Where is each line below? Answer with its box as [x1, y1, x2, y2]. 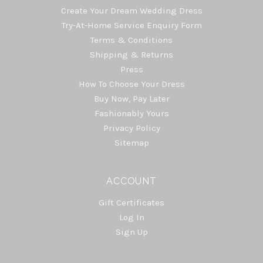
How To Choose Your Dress [78, 79, 185, 90]
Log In [119, 212, 144, 223]
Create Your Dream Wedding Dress [60, 5, 203, 16]
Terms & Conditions [90, 35, 173, 46]
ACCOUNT [106, 176, 157, 187]
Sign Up [115, 227, 148, 238]
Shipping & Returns [90, 49, 173, 60]
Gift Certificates [99, 197, 164, 208]
